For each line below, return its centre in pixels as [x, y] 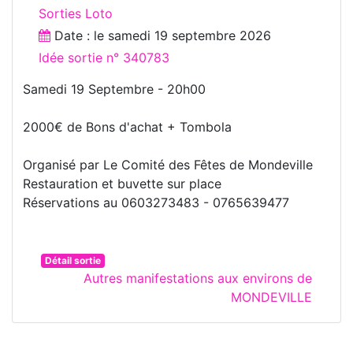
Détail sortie [72, 260]
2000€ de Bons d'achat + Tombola [127, 126]
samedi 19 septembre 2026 [190, 35]
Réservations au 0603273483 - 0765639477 [156, 202]
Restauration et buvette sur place [122, 183]
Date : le [79, 35]
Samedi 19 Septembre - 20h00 [114, 89]
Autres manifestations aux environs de [198, 278]
